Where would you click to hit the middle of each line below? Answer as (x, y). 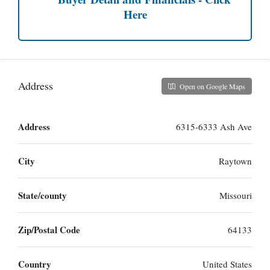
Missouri (236, 195)
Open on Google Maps (212, 86)
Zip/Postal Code (49, 229)
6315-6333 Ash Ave (214, 126)
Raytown (235, 161)
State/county (42, 195)
